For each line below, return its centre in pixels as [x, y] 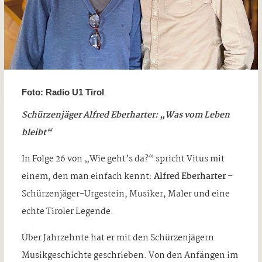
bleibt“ [36, 132]
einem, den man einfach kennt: [87, 176]
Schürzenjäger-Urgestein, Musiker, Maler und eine [125, 194]
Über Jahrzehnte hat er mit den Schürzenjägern [118, 238]
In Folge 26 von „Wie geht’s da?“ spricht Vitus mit [123, 159]
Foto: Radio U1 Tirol [63, 92]
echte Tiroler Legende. [67, 211]
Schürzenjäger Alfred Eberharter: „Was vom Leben [125, 115]
